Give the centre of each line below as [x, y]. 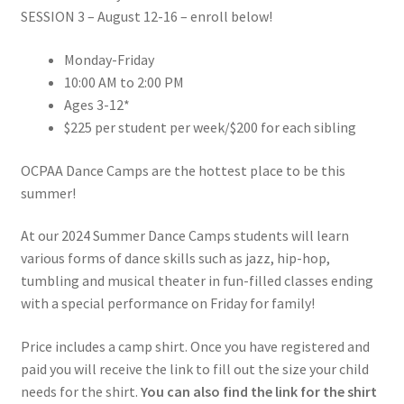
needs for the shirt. [80, 391]
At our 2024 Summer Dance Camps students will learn [184, 236]
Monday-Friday [109, 59]
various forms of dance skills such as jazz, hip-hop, [175, 258]
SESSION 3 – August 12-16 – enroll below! [146, 17]
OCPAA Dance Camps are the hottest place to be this [183, 170]
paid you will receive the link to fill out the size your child [194, 368]
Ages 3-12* [96, 104]
